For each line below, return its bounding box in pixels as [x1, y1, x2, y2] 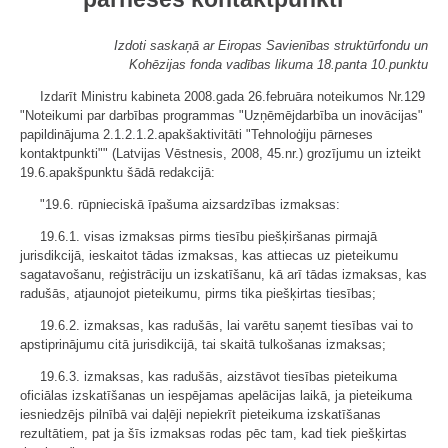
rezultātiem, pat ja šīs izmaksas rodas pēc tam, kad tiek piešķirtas [20, 426, 407, 441]
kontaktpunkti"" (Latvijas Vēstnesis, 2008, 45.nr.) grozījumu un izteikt [20, 146, 421, 161]
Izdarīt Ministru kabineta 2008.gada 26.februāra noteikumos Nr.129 [40, 89, 425, 104]
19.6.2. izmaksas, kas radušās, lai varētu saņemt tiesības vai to [40, 318, 413, 333]
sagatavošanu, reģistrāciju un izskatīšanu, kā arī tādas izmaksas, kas [20, 267, 427, 282]
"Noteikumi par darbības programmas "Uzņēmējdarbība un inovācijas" [20, 108, 423, 123]
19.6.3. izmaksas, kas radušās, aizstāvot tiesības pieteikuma [40, 369, 397, 384]
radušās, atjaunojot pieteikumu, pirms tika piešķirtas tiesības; [20, 286, 376, 301]
